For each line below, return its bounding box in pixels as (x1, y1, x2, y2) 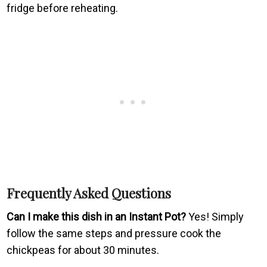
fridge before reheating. (7, 1, 119, 14)
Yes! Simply (186, 210, 244, 223)
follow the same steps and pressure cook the (7, 226, 222, 240)
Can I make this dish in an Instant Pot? (7, 210, 187, 223)
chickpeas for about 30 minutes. (7, 243, 160, 256)
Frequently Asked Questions (7, 184, 172, 202)
